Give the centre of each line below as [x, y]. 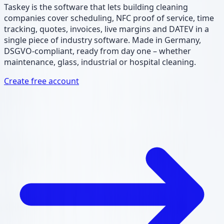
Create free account [41, 81]
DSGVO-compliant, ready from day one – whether [97, 51]
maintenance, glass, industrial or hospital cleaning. [100, 62]
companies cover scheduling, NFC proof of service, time [109, 18]
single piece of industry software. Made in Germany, [102, 40]
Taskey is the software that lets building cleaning [96, 7]
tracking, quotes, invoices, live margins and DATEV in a [106, 29]
